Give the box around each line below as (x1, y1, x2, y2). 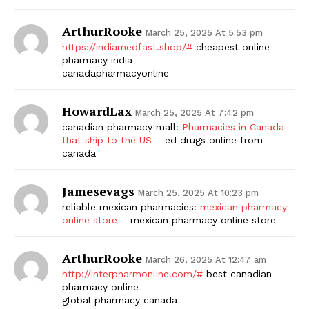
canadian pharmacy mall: (62, 121, 182, 132)
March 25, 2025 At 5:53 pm (145, 27, 263, 38)
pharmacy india (62, 54, 132, 66)
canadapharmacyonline (62, 67, 169, 79)
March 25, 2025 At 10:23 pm (137, 187, 259, 198)
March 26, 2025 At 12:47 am (145, 254, 266, 265)
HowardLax (62, 102, 132, 119)
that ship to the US (62, 134, 152, 146)
